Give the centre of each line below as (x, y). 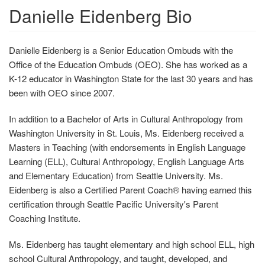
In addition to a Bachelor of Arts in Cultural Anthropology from (126, 119)
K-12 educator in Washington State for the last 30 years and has (131, 79)
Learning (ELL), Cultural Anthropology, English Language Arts (127, 161)
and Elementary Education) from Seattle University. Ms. (116, 176)
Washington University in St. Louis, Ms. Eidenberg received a (126, 133)
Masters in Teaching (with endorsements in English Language (127, 147)
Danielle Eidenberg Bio (101, 16)
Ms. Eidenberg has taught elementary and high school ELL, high (132, 244)
